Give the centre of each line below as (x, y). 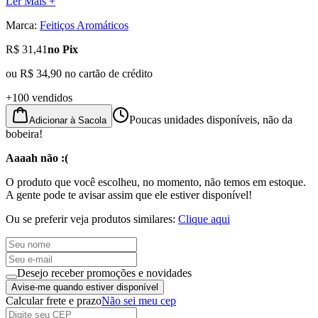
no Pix (63, 49)
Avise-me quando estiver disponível (85, 287)
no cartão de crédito (107, 73)
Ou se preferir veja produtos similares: (91, 219)
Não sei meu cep (139, 300)
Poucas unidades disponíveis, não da (211, 119)
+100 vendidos (39, 97)
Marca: (21, 25)
